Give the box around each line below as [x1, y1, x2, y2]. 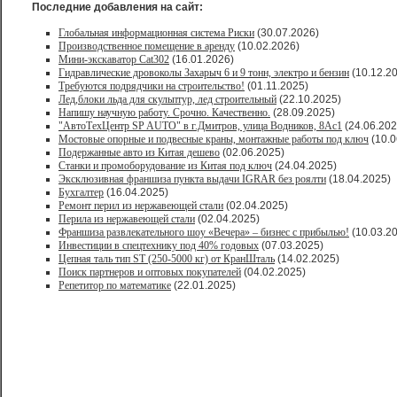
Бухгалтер [58, 186, 104, 198]
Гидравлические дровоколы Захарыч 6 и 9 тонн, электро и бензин [58, 66, 349, 79]
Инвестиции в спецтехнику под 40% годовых [58, 239, 259, 252]
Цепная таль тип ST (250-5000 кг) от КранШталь [58, 253, 275, 265]
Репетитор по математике [58, 279, 171, 292]
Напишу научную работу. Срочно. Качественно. [58, 106, 270, 119]
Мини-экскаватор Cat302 [58, 53, 169, 66]
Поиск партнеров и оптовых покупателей [58, 266, 241, 278]
